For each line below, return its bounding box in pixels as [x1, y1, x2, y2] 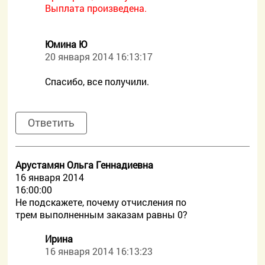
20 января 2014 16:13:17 [45, 50, 153, 63]
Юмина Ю [45, 38, 88, 50]
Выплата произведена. [45, 2, 147, 14]
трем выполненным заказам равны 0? [15, 208, 188, 221]
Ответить [28, 115, 75, 130]
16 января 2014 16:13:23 [45, 245, 153, 257]
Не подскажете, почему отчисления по [15, 196, 187, 208]
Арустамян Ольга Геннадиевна [15, 159, 154, 171]
